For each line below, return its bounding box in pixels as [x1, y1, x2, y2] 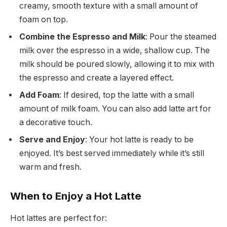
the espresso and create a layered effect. [19, 72, 174, 83]
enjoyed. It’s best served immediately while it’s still [19, 148, 204, 158]
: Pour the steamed [145, 31, 216, 42]
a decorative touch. [19, 117, 92, 127]
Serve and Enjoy [19, 134, 85, 144]
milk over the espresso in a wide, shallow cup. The [19, 45, 210, 55]
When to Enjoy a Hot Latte [10, 189, 141, 202]
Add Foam [19, 90, 59, 100]
